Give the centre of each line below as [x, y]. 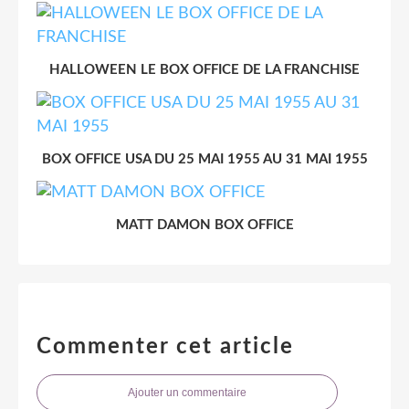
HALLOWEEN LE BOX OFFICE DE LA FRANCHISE [204, 69]
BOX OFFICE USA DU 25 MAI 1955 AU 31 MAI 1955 [204, 159]
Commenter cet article [165, 346]
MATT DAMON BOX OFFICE [204, 225]
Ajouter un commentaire [187, 392]
